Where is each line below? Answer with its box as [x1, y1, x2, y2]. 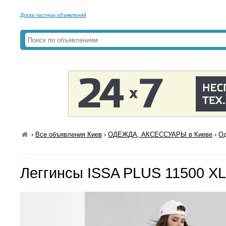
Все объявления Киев [35, 131, 102, 138]
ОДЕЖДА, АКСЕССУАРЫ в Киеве [108, 131, 213, 138]
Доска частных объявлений [20, 12, 86, 18]
